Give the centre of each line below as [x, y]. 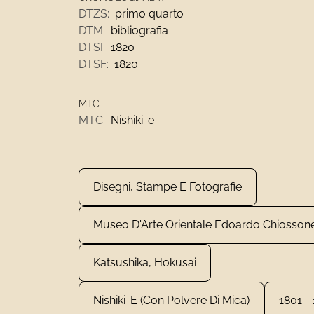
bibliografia [139, 30]
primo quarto [149, 14]
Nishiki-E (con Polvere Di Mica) [171, 300]
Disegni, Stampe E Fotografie [168, 187]
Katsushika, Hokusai [145, 262]
